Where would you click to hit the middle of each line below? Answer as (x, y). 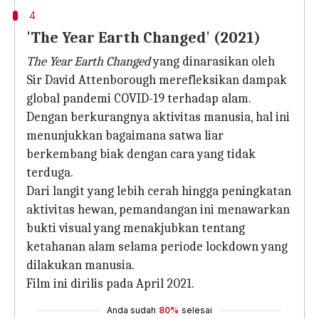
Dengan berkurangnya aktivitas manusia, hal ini (158, 117)
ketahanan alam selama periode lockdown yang (157, 247)
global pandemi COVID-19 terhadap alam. (139, 99)
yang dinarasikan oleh (214, 62)
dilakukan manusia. (80, 265)
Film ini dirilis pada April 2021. (110, 284)
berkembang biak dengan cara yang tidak (141, 154)
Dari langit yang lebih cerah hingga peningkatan (159, 191)
